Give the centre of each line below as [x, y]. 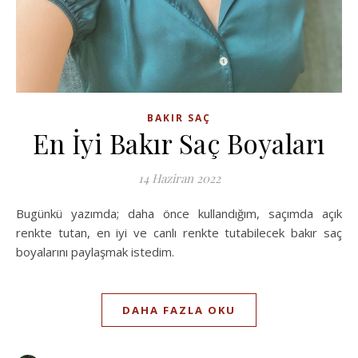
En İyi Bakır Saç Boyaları [179, 143]
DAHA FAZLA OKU [179, 310]
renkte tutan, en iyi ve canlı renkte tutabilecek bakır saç [179, 233]
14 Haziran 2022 [179, 179]
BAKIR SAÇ [179, 118]
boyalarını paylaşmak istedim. [95, 252]
